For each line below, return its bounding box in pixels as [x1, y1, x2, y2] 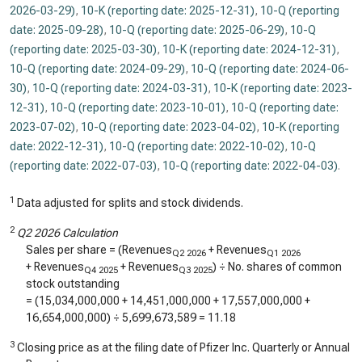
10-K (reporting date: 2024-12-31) [162, 43, 336, 56]
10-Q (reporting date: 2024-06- [191, 62, 349, 75]
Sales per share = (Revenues [26, 243, 172, 256]
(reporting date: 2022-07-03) [10, 159, 157, 172]
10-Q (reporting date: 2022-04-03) [162, 159, 338, 172]
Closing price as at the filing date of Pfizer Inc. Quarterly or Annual [15, 341, 350, 354]
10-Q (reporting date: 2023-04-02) [81, 120, 256, 133]
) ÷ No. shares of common [213, 260, 342, 273]
